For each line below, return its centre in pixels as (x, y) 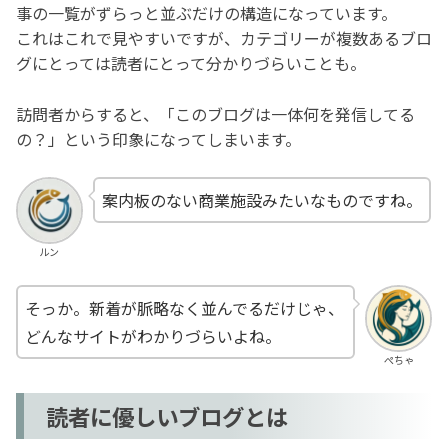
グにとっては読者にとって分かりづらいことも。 (191, 62)
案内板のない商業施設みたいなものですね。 (261, 200)
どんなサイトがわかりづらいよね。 (153, 336)
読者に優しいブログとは (167, 416)
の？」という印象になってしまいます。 (158, 138)
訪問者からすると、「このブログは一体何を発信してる (215, 113)
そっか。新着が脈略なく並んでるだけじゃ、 (184, 308)
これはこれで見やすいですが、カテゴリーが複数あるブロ (224, 37)
